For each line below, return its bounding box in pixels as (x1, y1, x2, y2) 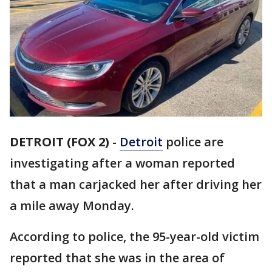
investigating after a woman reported (10, 155, 235, 172)
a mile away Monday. (10, 197, 134, 214)
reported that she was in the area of (10, 250, 225, 267)
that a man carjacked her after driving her (10, 176, 262, 193)
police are (163, 134, 223, 151)
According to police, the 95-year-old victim (10, 228, 259, 245)
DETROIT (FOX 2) (10, 134, 109, 151)
